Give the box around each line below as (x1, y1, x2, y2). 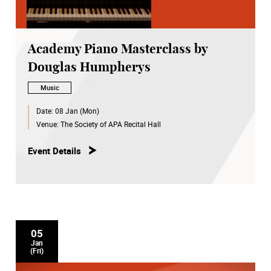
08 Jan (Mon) (54, 105, 99, 116)
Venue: (36, 119, 60, 129)
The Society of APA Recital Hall (60, 119, 161, 129)
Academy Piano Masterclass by (28, 43, 207, 56)
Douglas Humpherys (28, 61, 151, 74)
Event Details (28, 144, 81, 157)
